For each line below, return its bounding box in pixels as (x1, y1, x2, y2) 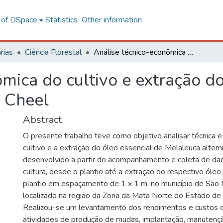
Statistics (45, 14, 78, 25)
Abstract (23, 113, 62, 126)
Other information (81, 14, 142, 25)
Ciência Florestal (25, 47, 82, 58)
